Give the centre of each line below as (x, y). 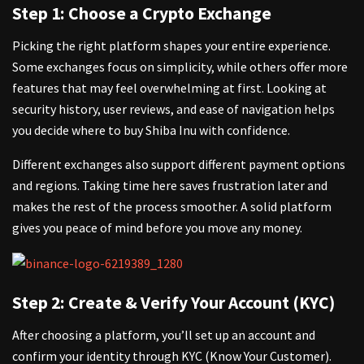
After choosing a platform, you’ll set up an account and (164, 335)
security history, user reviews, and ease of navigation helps (173, 108)
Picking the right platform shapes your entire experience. (171, 45)
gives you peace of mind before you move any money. (157, 227)
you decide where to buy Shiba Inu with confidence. (151, 130)
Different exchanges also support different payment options (179, 164)
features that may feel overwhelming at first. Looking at (169, 87)
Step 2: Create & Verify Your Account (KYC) (173, 303)
